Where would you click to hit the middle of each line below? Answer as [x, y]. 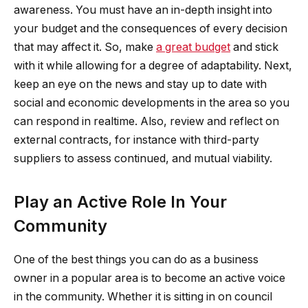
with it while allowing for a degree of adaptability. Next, [153, 65]
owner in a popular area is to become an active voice [150, 278]
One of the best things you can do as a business [136, 259]
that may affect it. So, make [85, 47]
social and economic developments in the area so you [152, 102]
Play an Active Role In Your [120, 201]
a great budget [193, 47]
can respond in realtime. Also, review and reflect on [146, 121]
